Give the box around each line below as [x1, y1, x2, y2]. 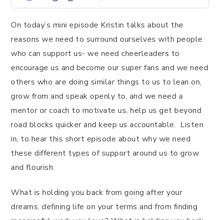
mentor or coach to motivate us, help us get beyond [11, 105, 201, 116]
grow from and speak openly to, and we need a [11, 91, 183, 102]
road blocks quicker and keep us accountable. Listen [11, 119, 203, 130]
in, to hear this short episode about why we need [11, 134, 191, 144]
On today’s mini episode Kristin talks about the [11, 20, 184, 30]
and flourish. [11, 162, 55, 173]
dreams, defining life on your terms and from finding [11, 201, 197, 212]
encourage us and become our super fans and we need [11, 62, 208, 73]
